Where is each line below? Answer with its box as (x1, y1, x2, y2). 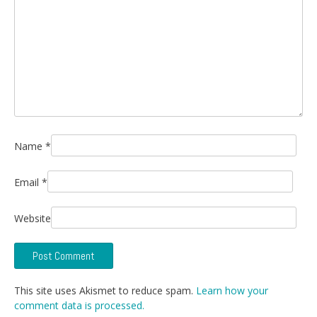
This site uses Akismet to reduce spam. (14, 284, 196, 298)
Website (14, 212, 51, 226)
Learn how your (196, 284, 268, 298)
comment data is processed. (14, 299, 144, 313)
